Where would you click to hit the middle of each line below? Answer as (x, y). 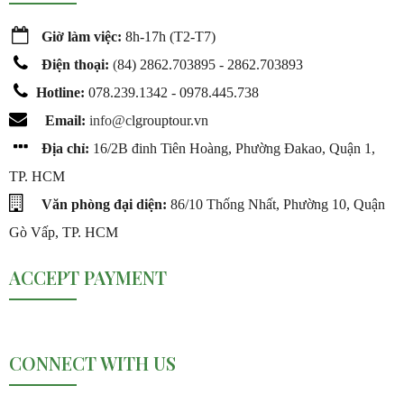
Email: (65, 120)
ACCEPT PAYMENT (88, 277)
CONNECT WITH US (92, 363)
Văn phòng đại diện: (104, 204)
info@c (110, 120)
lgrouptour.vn (170, 120)
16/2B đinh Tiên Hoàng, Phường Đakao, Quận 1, (232, 148)
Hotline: (62, 92)
